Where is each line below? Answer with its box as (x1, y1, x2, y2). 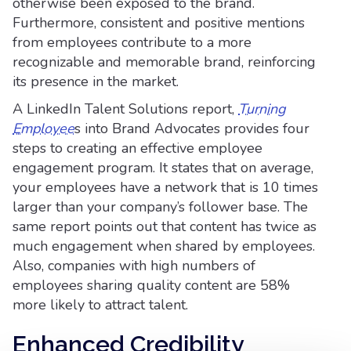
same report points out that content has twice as (13, 217, 317, 236)
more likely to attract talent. (13, 295, 188, 314)
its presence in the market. (13, 72, 179, 91)
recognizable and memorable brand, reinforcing (13, 52, 316, 71)
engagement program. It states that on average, (13, 158, 313, 177)
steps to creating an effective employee (13, 139, 262, 157)
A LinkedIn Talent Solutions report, (13, 100, 238, 118)
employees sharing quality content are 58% (13, 276, 290, 295)
